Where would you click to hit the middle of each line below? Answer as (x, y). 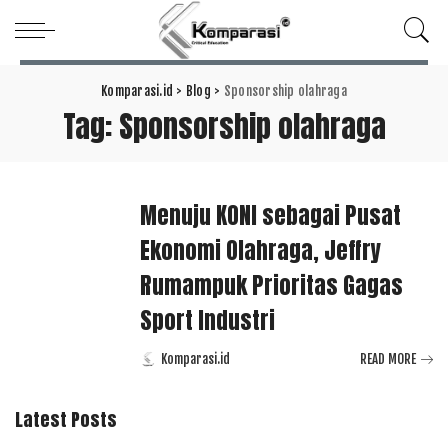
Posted (158, 363)
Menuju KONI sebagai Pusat (270, 215)
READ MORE (388, 358)
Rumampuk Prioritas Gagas (271, 285)
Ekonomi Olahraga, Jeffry (260, 250)
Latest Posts (66, 419)
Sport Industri (210, 320)
